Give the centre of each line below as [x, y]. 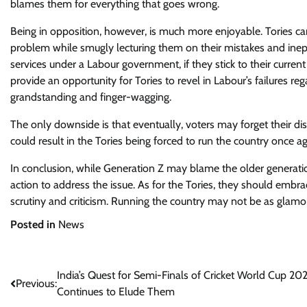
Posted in [34, 224]
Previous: [36, 283]
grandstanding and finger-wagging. [91, 97]
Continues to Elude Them [116, 292]
